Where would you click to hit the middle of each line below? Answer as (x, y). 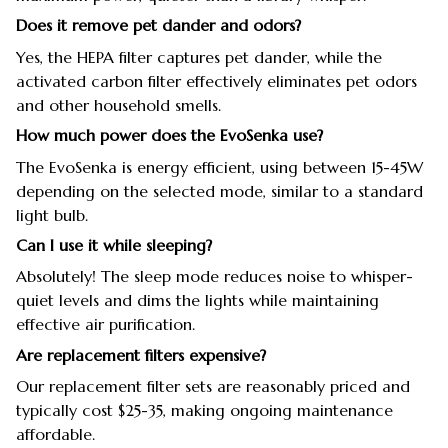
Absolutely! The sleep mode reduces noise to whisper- (214, 276)
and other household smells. (118, 104)
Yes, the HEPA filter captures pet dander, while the (199, 56)
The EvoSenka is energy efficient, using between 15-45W (219, 166)
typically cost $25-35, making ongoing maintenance (204, 410)
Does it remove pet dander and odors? (158, 25)
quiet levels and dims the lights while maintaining (197, 300)
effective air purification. (105, 324)
